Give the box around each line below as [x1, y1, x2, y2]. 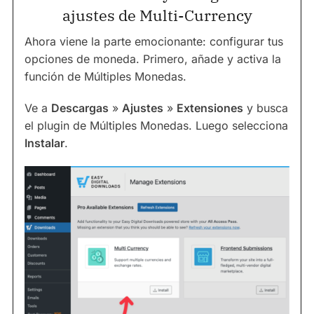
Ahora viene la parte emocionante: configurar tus [25, 34, 283, 48]
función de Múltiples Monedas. [25, 69, 186, 83]
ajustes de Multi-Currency [62, 4, 252, 25]
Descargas [51, 100, 109, 115]
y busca [243, 100, 288, 115]
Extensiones [177, 100, 243, 115]
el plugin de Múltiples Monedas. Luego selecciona [25, 118, 288, 132]
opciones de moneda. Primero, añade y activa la [25, 51, 281, 66]
